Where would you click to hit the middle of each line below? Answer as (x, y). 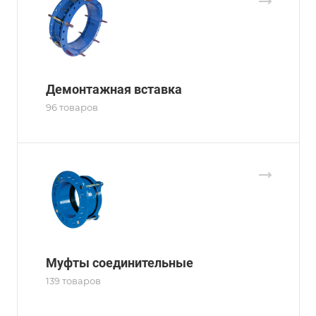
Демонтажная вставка (114, 89)
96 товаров (72, 107)
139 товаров (73, 281)
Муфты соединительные (120, 263)
